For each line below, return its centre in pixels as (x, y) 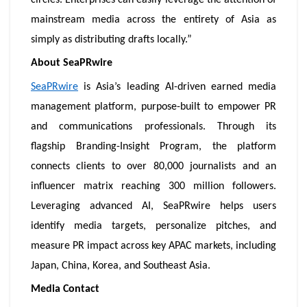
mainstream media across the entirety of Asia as (153, 20)
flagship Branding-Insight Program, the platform (153, 146)
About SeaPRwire (72, 63)
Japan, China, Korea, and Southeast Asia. (121, 266)
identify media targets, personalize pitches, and (153, 226)
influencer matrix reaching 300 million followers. (153, 186)
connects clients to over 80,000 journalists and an (153, 166)
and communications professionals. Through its (153, 126)
